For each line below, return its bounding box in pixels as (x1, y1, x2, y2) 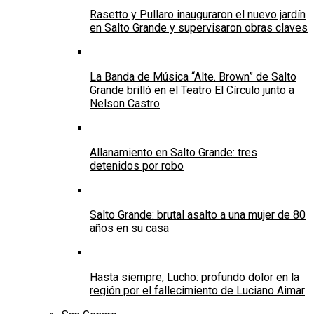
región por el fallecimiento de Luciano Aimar (90, 284, 305, 298)
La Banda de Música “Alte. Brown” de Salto (90, 70, 296, 84)
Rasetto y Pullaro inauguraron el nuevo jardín (90, 8, 306, 22)
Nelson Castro (90, 97, 160, 111)
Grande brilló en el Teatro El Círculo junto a (90, 83, 294, 97)
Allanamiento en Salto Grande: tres (90, 146, 257, 160)
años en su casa (90, 221, 169, 235)
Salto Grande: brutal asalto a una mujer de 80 (90, 208, 306, 222)
